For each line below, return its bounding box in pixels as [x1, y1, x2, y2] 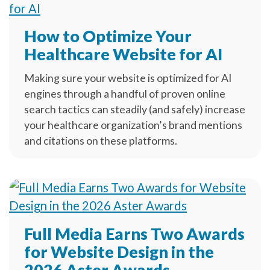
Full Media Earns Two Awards [24, 224, 245, 244]
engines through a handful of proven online [24, 87, 226, 101]
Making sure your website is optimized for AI [24, 71, 233, 85]
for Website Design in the [24, 242, 215, 262]
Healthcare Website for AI [24, 44, 223, 64]
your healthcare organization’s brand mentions [24, 118, 243, 132]
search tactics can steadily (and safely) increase [24, 102, 246, 116]
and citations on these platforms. [24, 134, 178, 148]
